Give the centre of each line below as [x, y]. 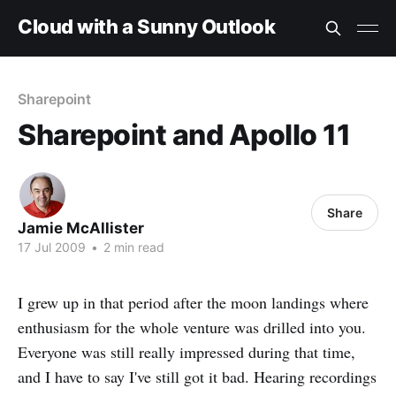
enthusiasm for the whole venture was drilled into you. [192, 327]
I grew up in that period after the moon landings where [193, 302]
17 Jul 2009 [52, 247]
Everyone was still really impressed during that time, [187, 352]
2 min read [132, 247]
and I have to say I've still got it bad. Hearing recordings [197, 377]
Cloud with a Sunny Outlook [147, 26]
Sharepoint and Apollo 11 [184, 135]
